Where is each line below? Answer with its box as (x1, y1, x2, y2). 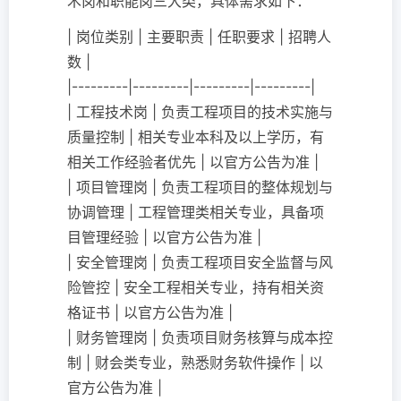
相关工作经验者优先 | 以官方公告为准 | (67, 153, 319, 171)
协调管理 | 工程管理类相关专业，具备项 (67, 203, 324, 221)
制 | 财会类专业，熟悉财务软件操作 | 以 (67, 354, 323, 371)
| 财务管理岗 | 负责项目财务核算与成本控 (67, 328, 333, 346)
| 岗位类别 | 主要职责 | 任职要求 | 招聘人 (67, 28, 331, 46)
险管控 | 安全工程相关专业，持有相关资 (67, 278, 324, 296)
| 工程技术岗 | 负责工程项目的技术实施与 (67, 103, 333, 121)
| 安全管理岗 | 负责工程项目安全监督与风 (67, 253, 333, 271)
